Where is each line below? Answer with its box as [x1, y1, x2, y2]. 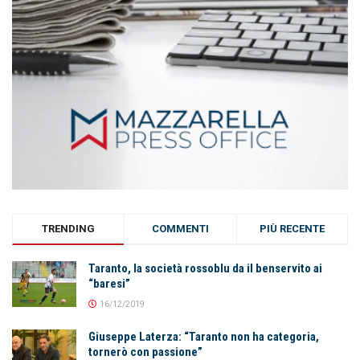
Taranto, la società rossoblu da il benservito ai [88, 261, 322, 276]
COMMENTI [151, 223, 209, 235]
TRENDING [42, 223, 96, 235]
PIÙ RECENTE [259, 223, 325, 235]
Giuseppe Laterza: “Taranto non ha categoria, [88, 329, 319, 345]
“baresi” [88, 276, 130, 292]
